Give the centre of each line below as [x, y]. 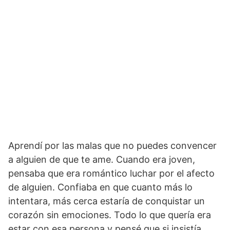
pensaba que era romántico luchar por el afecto [111, 174]
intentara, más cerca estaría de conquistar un [107, 201]
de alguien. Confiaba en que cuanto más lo [100, 187]
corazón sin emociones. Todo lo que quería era [110, 215]
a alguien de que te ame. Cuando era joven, [102, 160]
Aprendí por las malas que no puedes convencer [112, 146]
